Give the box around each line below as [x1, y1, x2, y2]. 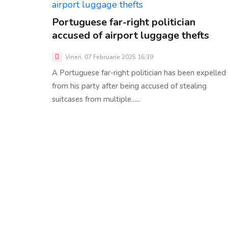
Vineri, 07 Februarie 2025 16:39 [64, 52, 153, 61]
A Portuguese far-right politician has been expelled [52, 67, 226, 78]
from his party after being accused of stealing [52, 80, 207, 91]
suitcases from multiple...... [52, 94, 140, 104]
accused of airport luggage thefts [52, 28, 209, 42]
